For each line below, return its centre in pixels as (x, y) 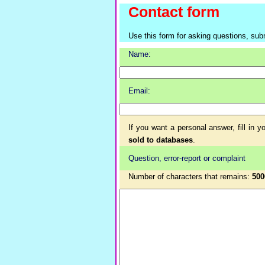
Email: (139, 91)
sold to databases (161, 140)
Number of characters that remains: (190, 177)
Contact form (174, 12)
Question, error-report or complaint (187, 158)
